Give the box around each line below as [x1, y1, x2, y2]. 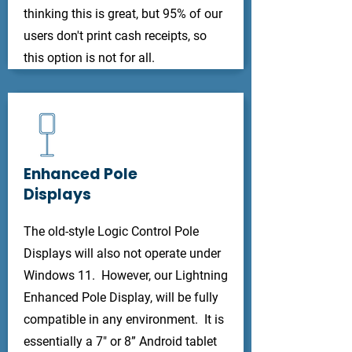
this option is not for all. [24, 50, 158, 65]
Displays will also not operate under [24, 246, 221, 261]
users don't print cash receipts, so [24, 28, 207, 43]
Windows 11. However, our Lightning [24, 268, 228, 283]
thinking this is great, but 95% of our [24, 6, 222, 21]
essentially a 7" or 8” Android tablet [24, 334, 217, 349]
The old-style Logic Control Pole [24, 224, 199, 239]
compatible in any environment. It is [24, 312, 224, 327]
